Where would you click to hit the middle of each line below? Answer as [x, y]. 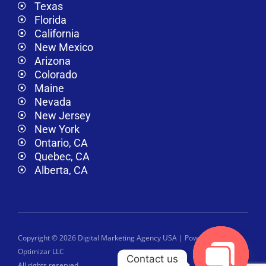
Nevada [53, 102]
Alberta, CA [61, 170]
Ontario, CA [61, 142]
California [57, 33]
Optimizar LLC [41, 251]
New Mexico [64, 47]
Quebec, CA [62, 156]
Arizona [52, 61]
